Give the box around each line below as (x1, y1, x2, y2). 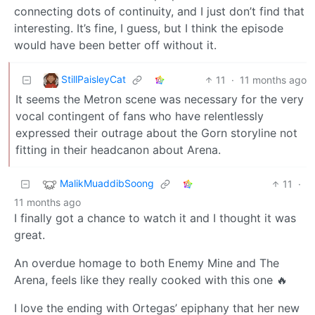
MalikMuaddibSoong (60, 177, 154, 190)
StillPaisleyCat (61, 73, 126, 86)
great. (14, 227, 45, 242)
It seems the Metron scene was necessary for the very (15, 91, 304, 106)
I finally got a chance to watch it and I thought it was (14, 210, 296, 225)
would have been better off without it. (14, 37, 217, 52)
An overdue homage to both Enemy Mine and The (14, 255, 279, 270)
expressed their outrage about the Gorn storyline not (15, 125, 297, 140)
